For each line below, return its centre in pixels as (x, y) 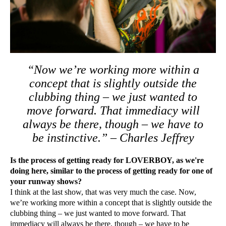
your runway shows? (48, 181)
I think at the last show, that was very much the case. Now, (103, 192)
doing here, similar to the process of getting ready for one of (111, 171)
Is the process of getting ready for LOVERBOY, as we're (107, 160)
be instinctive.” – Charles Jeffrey (113, 137)
